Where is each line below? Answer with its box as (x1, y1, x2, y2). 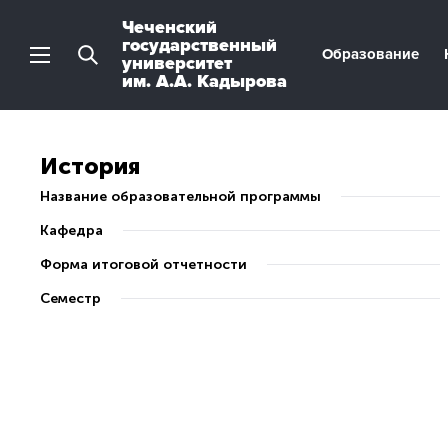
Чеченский (122, 16, 217, 38)
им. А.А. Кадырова (122, 70, 287, 92)
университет (122, 52, 232, 74)
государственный (122, 34, 277, 56)
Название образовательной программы (40, 188, 321, 205)
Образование (322, 45, 419, 63)
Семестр (40, 290, 101, 307)
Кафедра (40, 222, 103, 239)
